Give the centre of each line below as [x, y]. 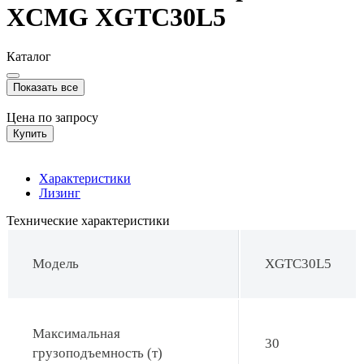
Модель [56, 264]
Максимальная [76, 334]
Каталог [29, 56]
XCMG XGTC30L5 [116, 17]
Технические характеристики [88, 221]
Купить [30, 134]
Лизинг [60, 193]
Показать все [45, 87]
